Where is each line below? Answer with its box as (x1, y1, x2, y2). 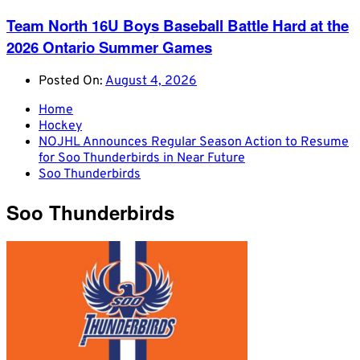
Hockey (39, 117, 82, 134)
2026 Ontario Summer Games (6, 35, 212, 58)
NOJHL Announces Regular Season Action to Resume (39, 133, 349, 150)
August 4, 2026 (105, 72, 197, 89)
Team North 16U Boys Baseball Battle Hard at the (6, 14, 349, 36)
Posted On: (39, 72, 105, 89)
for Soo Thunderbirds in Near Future (39, 149, 245, 166)
